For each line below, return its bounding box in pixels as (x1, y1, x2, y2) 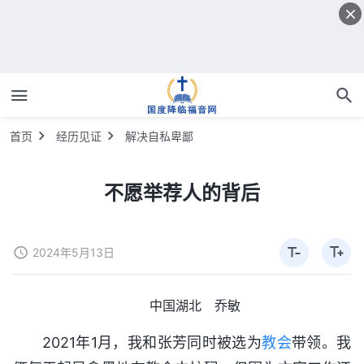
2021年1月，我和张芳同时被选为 (42, 333, 262, 351)
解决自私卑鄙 (125, 128, 193, 143)
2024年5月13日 (32, 245, 115, 259)
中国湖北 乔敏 (149, 297, 240, 314)
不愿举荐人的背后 (104, 180, 260, 205)
